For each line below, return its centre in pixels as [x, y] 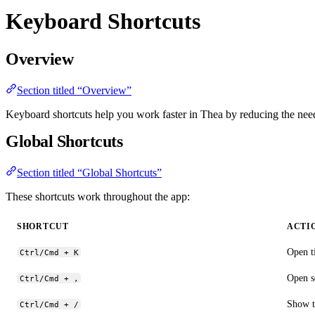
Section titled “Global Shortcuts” [89, 172]
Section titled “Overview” [74, 90]
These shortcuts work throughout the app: [98, 196]
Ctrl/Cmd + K [49, 252]
